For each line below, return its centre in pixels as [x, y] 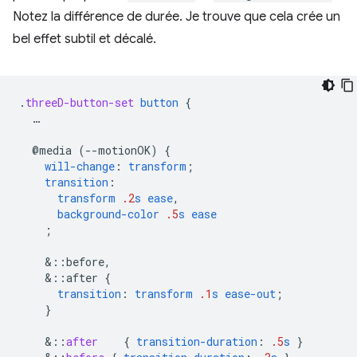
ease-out [250, 293]
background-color [108, 214]
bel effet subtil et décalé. [84, 39]
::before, [81, 261]
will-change [80, 166]
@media [52, 150]
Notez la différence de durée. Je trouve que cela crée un [177, 16]
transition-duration [197, 341]
